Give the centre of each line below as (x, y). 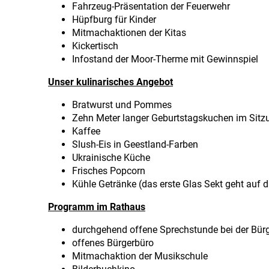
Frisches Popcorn (109, 171)
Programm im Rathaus (97, 207)
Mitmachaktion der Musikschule (140, 256)
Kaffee (86, 131)
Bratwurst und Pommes (122, 105)
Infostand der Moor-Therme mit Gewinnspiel (165, 59)
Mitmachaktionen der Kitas (129, 33)
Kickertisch (95, 46)
